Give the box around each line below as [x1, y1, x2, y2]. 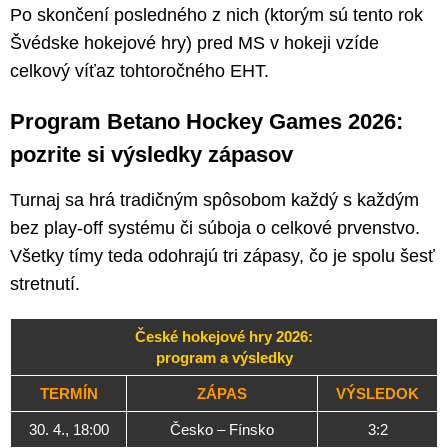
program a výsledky [155, 348, 293, 366]
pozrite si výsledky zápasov [10, 141, 293, 167]
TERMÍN [39, 384, 98, 402]
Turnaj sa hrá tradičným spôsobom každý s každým [10, 189, 419, 210]
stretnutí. [10, 273, 80, 294]
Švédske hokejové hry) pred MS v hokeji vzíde [10, 32, 379, 53]
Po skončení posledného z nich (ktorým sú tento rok [10, 4, 423, 25]
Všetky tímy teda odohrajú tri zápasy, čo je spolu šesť [10, 245, 435, 266]
